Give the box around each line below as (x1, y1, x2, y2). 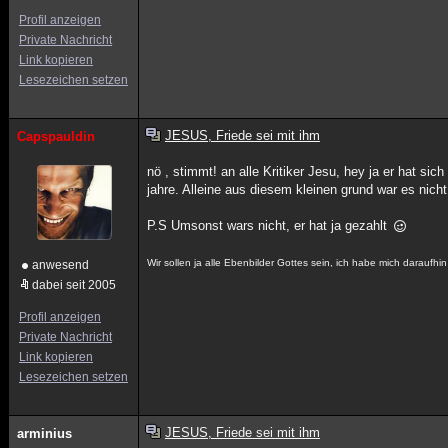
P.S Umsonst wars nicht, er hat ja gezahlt (147, 218, 392, 233)
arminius (17, 426, 72, 441)
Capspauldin (17, 129, 95, 144)
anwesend (32, 258, 90, 272)
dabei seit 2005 (32, 278, 116, 292)
